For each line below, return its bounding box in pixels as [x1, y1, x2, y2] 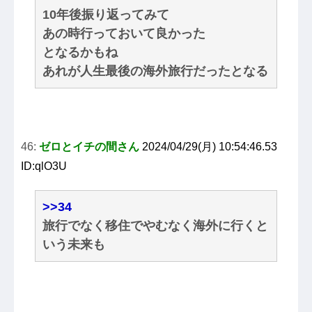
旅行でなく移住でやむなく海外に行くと [42, 219, 268, 233]
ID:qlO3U [21, 160, 67, 173]
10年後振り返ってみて [42, 8, 169, 22]
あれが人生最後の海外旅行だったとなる [42, 64, 268, 79]
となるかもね [42, 45, 118, 60]
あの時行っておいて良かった [42, 26, 205, 41]
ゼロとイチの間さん [39, 141, 139, 153]
